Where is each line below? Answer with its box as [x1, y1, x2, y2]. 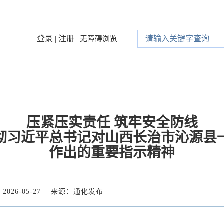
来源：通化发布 [51, 188, 103, 195]
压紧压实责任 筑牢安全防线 [26, 115, 198, 130]
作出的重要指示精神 [49, 145, 175, 160]
